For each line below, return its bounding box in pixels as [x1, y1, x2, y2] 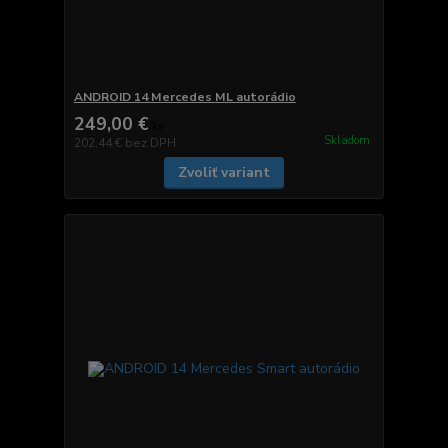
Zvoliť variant [177, 162, 270, 182]
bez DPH [124, 134, 176, 151]
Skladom [323, 133, 370, 148]
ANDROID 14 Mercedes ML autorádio [73, 88, 296, 105]
